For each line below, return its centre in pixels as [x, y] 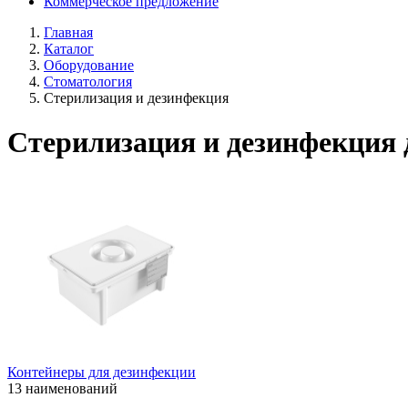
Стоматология [88, 82]
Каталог [69, 49]
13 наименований [62, 388]
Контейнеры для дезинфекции [102, 372]
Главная [68, 32]
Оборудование [89, 65]
